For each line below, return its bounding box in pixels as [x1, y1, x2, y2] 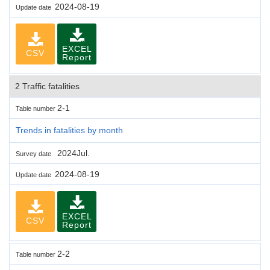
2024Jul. [55, 148, 90, 158]
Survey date [16, 149, 55, 157]
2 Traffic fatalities [15, 81, 80, 91]
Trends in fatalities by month [16, 125, 123, 135]
